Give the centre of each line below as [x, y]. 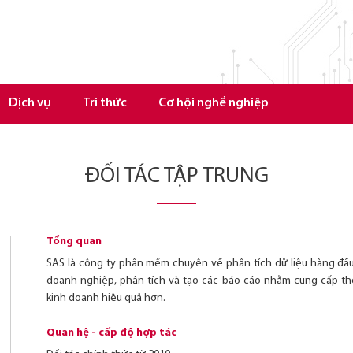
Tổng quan [74, 242]
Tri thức [105, 104]
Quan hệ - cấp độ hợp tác [111, 333]
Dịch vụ [30, 104]
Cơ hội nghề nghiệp [214, 104]
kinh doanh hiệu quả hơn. [106, 298]
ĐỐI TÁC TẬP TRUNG [176, 176]
